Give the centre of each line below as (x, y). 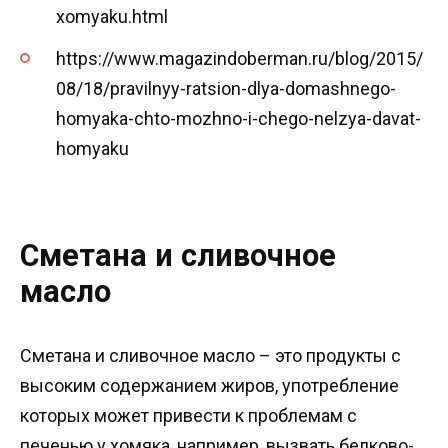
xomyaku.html (112, 16)
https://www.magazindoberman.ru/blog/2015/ (239, 59)
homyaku (92, 149)
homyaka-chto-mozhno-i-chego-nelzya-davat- (238, 119)
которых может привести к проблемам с (188, 415)
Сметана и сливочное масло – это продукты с (210, 355)
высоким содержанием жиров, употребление (209, 385)
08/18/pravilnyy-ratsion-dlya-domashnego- (226, 89)
